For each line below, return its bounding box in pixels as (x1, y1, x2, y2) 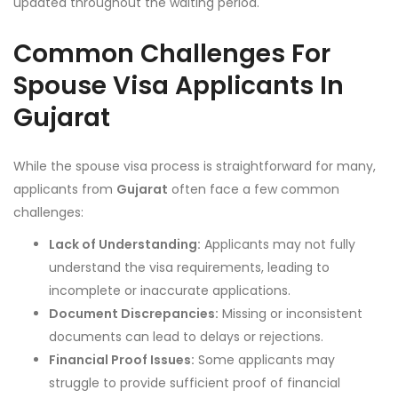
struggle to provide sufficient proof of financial (49, 374, 340, 393)
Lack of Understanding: (49, 235, 201, 254)
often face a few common (168, 180, 339, 199)
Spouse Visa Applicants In (13, 68, 344, 104)
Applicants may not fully (201, 235, 355, 254)
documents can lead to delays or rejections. (49, 328, 323, 346)
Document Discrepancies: (49, 305, 219, 323)
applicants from (13, 180, 116, 199)
